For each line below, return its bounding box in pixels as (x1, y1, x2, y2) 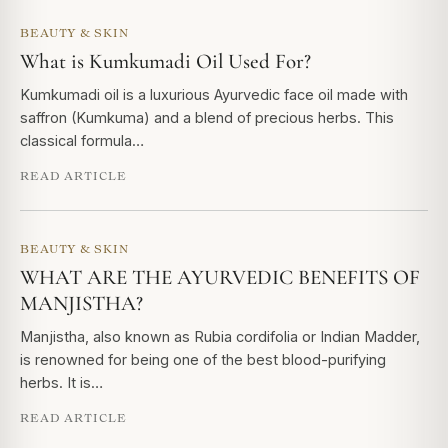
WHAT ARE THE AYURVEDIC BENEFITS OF (20, 265, 420, 290)
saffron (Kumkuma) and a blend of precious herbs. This (20, 109, 394, 126)
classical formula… (20, 132, 144, 149)
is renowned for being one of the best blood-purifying (20, 351, 386, 368)
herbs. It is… (20, 374, 103, 391)
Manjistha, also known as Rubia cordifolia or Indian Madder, (20, 328, 420, 345)
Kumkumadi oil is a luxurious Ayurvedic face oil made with (20, 86, 408, 103)
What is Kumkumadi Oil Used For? (20, 49, 311, 74)
